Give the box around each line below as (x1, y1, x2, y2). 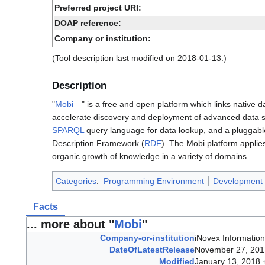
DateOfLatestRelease (109, 244, 195, 254)
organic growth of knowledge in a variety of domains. (52, 151, 249, 161)
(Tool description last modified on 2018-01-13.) (52, 53, 227, 63)
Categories (56, 176, 96, 186)
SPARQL (52, 125, 84, 135)
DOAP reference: (54, 18, 121, 28)
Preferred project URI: (54, 3, 141, 13)
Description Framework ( (52, 138, 144, 148)
